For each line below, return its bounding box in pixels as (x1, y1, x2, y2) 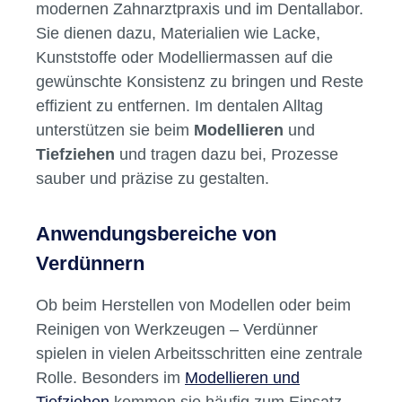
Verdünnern (36, 252, 144, 275)
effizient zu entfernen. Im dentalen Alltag (36, 96, 323, 116)
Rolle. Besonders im (36, 368, 185, 388)
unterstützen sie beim (36, 120, 194, 140)
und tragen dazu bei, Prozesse (115, 144, 338, 164)
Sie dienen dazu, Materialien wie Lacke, (36, 23, 320, 43)
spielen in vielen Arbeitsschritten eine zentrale (36, 344, 363, 363)
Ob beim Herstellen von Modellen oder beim (36, 295, 351, 315)
